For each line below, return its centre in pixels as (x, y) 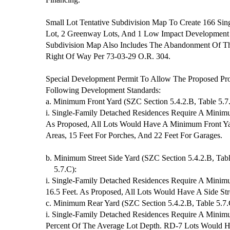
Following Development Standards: (103, 90)
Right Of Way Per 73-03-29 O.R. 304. (108, 56)
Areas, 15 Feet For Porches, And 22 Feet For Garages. (134, 135)
